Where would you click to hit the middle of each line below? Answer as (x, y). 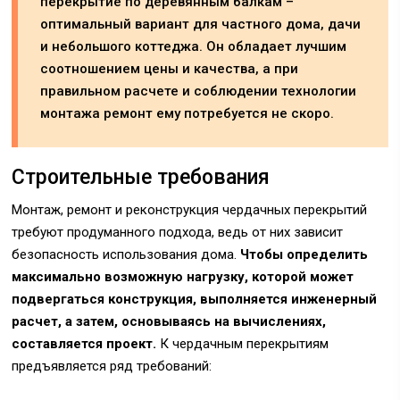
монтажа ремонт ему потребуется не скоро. (187, 113)
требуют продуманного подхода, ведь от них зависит (178, 232)
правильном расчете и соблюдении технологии (199, 91)
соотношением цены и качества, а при (170, 68)
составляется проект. (84, 343)
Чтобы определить (304, 254)
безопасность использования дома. (126, 254)
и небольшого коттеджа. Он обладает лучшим (194, 46)
